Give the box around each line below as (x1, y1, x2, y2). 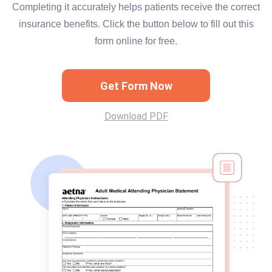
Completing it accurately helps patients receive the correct (12, 2, 260, 12)
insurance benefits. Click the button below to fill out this (18, 19, 254, 29)
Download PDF (104, 110, 168, 122)
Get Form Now (100, 79, 172, 92)
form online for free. (95, 36, 177, 46)
